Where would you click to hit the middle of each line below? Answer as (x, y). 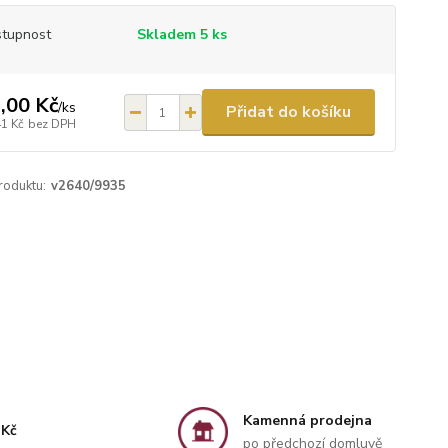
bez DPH (51, 123)
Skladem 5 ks (181, 34)
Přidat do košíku (288, 112)
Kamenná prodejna (307, 420)
